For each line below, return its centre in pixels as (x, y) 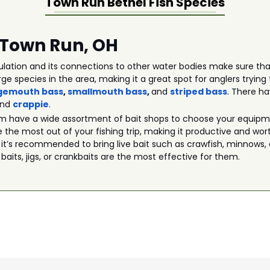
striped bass (199, 92)
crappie (31, 104)
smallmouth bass (108, 92)
